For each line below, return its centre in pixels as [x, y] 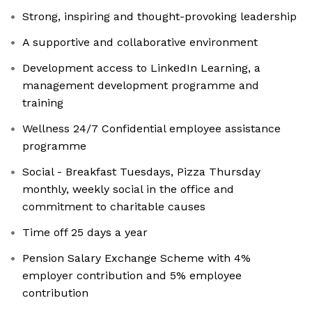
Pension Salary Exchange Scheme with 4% [136, 258]
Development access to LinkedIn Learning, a [141, 68]
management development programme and [141, 86]
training [43, 103]
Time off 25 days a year [85, 233]
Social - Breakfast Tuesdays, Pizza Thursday [141, 172]
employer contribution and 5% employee [132, 276]
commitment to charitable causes [114, 207]
